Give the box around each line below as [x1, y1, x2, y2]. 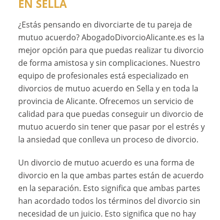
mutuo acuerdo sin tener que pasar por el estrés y [18, 121, 205, 133]
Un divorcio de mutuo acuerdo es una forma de [18, 157, 195, 168]
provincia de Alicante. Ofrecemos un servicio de [18, 96, 194, 107]
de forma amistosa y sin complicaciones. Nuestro [18, 57, 201, 69]
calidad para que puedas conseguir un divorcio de [18, 109, 204, 120]
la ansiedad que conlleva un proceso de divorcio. [18, 134, 199, 145]
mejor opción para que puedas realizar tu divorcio [18, 45, 204, 56]
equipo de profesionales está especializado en [18, 70, 189, 82]
